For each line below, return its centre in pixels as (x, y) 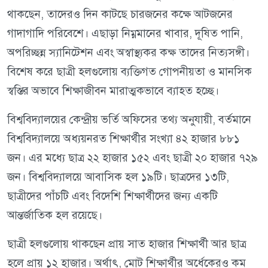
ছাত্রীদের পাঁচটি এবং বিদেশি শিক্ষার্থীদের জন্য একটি (112, 196)
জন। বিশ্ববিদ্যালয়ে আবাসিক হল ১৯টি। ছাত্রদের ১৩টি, (118, 177)
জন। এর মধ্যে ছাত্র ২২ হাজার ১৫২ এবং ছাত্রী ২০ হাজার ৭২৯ (133, 158)
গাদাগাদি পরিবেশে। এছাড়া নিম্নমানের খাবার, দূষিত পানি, (125, 33)
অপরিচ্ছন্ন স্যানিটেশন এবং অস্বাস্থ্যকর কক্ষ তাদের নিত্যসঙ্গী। (128, 53)
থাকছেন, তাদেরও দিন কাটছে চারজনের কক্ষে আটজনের (120, 14)
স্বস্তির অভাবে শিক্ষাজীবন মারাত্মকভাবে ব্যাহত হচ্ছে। (113, 91)
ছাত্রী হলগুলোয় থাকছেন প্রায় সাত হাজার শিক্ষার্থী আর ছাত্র (127, 244)
